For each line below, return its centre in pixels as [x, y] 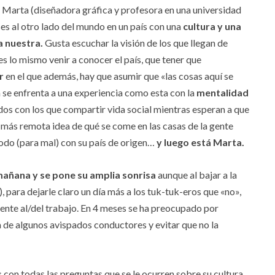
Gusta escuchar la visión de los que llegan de [135, 43]
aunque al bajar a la [196, 175]
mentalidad [223, 93]
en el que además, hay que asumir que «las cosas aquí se [118, 76]
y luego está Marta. [200, 142]
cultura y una [212, 26]
